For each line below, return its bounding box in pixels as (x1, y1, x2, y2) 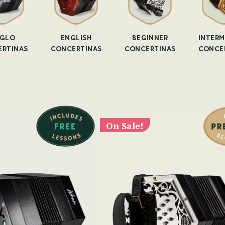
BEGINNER (132, 33, 168, 43)
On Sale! (106, 119, 144, 132)
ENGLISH (60, 33, 92, 43)
